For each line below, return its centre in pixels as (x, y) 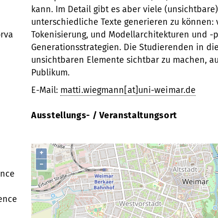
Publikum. (50, 72)
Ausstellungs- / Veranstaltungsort (104, 115)
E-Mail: (46, 90)
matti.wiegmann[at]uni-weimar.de (128, 90)
